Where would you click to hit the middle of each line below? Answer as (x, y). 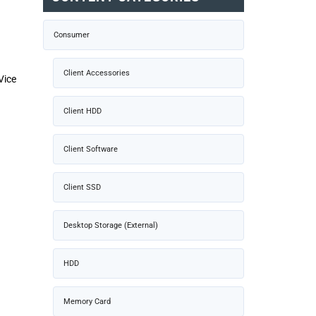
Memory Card (87, 301)
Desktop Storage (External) (111, 225)
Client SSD (82, 187)
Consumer (72, 35)
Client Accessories (97, 73)
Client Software (91, 149)
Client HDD (83, 111)
